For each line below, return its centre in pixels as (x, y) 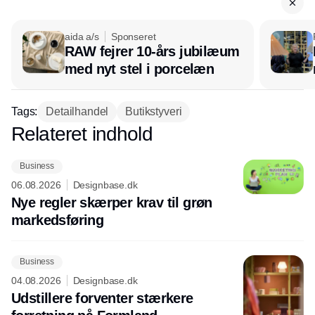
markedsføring (58, 220)
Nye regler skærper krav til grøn (112, 202)
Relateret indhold (82, 134)
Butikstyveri (154, 111)
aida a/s (82, 36)
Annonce (157, 133)
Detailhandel (77, 111)
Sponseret (133, 36)
